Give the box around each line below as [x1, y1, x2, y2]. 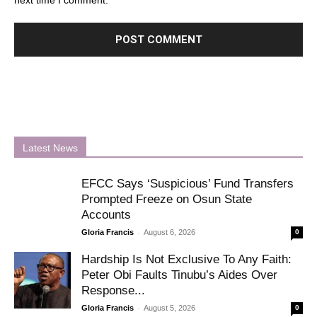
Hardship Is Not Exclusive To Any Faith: [81, 253, 292, 267]
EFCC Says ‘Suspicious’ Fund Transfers [81, 177, 294, 191]
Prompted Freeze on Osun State [81, 192, 252, 207]
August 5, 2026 [144, 304, 195, 313]
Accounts [81, 208, 131, 222]
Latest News [23, 142, 78, 154]
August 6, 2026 [144, 228, 195, 237]
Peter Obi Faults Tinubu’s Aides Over [81, 268, 277, 282]
